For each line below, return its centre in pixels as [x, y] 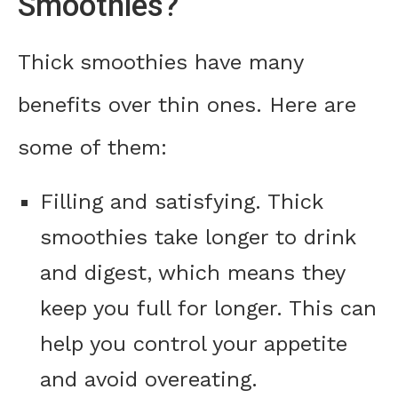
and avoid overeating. [149, 380]
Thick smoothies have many [160, 63]
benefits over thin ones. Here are [187, 105]
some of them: [92, 148]
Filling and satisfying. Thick [181, 202]
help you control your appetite [194, 344]
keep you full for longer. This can [208, 309]
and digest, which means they [192, 273]
